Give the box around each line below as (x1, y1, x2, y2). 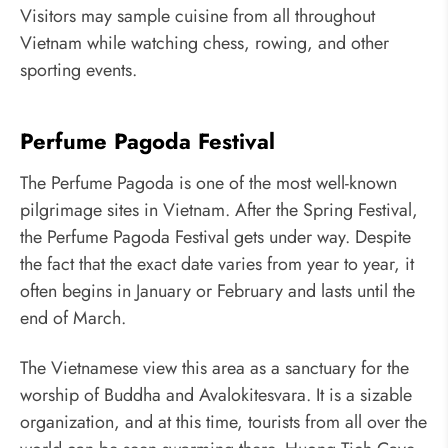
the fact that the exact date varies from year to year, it (20, 251, 414, 278)
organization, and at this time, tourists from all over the (20, 408, 427, 435)
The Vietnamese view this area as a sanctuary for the (20, 354, 409, 381)
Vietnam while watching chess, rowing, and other (20, 29, 389, 56)
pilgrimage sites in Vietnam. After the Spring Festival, (20, 197, 418, 224)
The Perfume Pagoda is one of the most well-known (20, 170, 397, 197)
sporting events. (20, 56, 137, 83)
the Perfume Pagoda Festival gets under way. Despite (20, 224, 411, 251)
